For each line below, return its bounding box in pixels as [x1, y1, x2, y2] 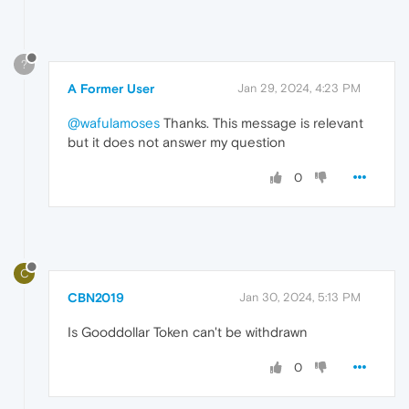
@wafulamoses [68, 115, 160, 131]
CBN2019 [68, 289, 124, 305]
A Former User [68, 81, 154, 97]
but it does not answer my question [68, 134, 286, 151]
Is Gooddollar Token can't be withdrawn [68, 323, 308, 340]
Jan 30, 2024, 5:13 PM [239, 289, 361, 304]
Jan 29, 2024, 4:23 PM [237, 81, 361, 96]
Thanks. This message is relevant [160, 115, 363, 131]
